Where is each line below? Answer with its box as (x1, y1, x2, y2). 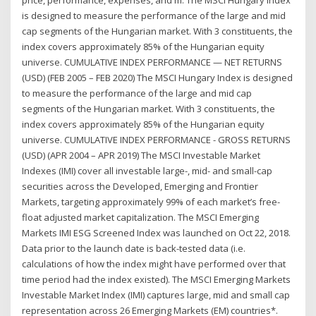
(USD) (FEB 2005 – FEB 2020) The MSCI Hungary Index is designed (22, 71, 293, 85)
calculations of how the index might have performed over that (22, 257, 286, 271)
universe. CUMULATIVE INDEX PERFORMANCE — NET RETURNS (22, 56, 283, 69)
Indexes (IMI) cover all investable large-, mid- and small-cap (22, 164, 273, 178)
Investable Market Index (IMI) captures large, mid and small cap (22, 288, 291, 302)
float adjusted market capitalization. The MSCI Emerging (22, 211, 260, 224)
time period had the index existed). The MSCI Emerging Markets (22, 273, 291, 286)
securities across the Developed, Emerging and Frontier (22, 180, 259, 193)
